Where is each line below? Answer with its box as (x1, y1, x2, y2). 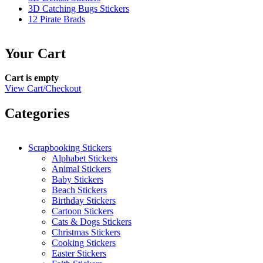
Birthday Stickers (52, 195, 116, 206)
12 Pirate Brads (28, 14, 85, 24)
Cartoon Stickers (52, 206, 113, 217)
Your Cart (5, 45, 66, 61)
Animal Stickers (52, 164, 111, 174)
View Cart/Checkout (5, 83, 81, 94)
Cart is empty (5, 73, 59, 83)
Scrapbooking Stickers (28, 143, 112, 153)
